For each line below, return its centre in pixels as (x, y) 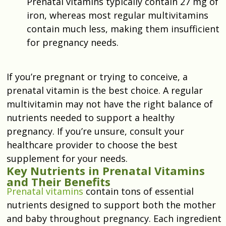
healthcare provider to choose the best (92, 145)
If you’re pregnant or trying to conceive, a (97, 76)
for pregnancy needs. (73, 42)
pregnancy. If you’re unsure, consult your (95, 131)
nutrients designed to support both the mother (111, 205)
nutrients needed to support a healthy (91, 117)
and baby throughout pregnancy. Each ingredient (114, 218)
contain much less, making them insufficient (123, 29)
